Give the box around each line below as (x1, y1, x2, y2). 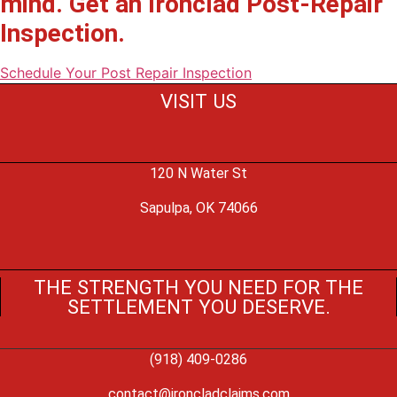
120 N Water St (150, 165, 247, 183)
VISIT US (160, 90, 237, 113)
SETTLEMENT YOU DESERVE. (66, 295, 331, 319)
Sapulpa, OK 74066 (139, 198, 258, 216)
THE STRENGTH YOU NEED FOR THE (34, 276, 363, 300)
